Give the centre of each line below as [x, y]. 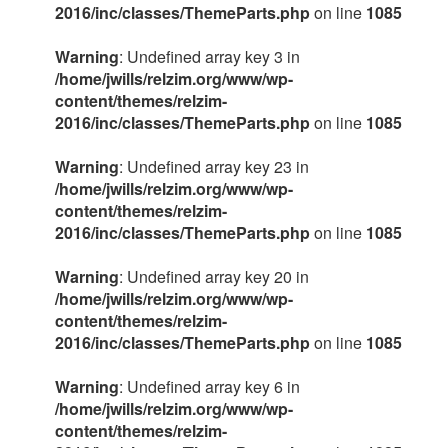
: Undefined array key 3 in [209, 56]
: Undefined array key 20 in [214, 276]
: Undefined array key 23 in [214, 166]
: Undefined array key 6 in [209, 386]
